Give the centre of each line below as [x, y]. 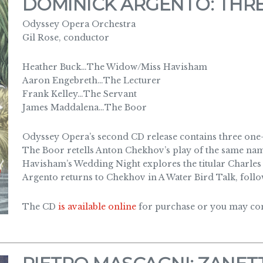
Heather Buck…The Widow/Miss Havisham [114, 67]
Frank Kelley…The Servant [79, 94]
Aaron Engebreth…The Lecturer [91, 80]
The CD [40, 207]
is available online [97, 207]
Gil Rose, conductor [65, 38]
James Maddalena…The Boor [84, 107]
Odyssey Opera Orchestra [79, 24]
